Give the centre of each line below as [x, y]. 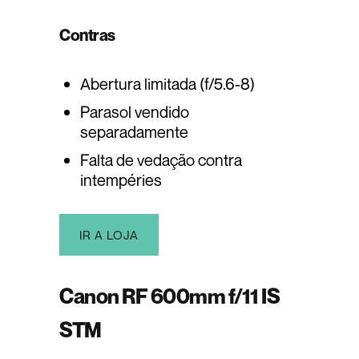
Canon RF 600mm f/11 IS [169, 296]
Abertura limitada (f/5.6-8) [167, 84]
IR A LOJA [109, 235]
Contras [87, 36]
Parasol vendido [135, 112]
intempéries [121, 180]
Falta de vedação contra [161, 160]
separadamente [134, 132]
